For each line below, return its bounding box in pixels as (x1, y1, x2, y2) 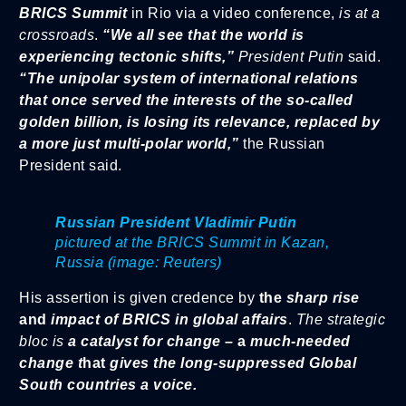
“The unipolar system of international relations (19, 70, 359, 86)
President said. (19, 157, 122, 173)
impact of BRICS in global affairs (46, 311, 288, 327)
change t (19, 354, 82, 371)
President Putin (237, 48, 343, 64)
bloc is (19, 333, 68, 349)
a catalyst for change (68, 333, 221, 349)
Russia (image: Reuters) (55, 254, 222, 270)
